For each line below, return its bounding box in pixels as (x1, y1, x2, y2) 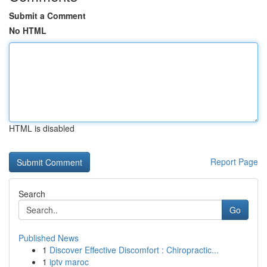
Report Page (210, 156, 258, 167)
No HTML (9, 24, 46, 36)
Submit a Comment (9, 10, 86, 21)
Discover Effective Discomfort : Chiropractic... (49, 244, 219, 256)
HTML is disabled (9, 122, 74, 134)
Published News (18, 232, 79, 244)
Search (18, 188, 45, 200)
